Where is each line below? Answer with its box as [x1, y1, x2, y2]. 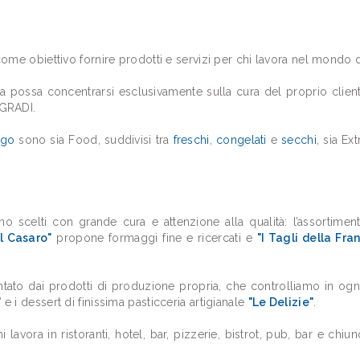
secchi [281, 133, 317, 146]
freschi [173, 133, 210, 146]
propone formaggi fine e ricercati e [51, 231, 257, 244]
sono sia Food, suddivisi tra [14, 133, 174, 146]
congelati [216, 133, 267, 146]
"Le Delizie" [247, 296, 314, 309]
